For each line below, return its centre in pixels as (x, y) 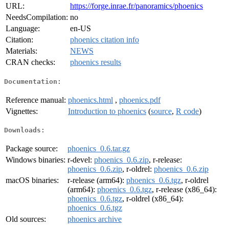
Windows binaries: (36, 160)
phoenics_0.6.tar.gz (99, 149)
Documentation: (33, 81)
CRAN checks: (30, 62)
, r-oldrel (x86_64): (153, 199)
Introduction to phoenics (107, 111)
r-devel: (81, 160)
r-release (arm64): (97, 180)
